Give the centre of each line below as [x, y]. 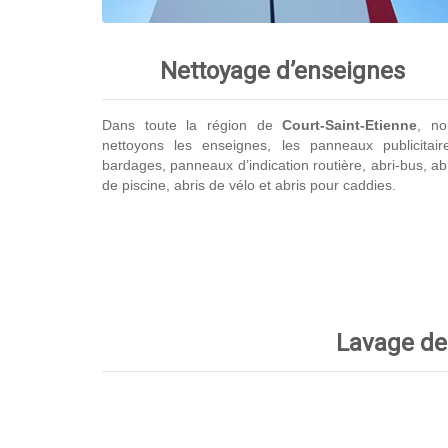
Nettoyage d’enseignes [282, 70]
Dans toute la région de [192, 124]
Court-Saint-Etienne [350, 124]
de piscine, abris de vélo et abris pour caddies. [249, 184]
